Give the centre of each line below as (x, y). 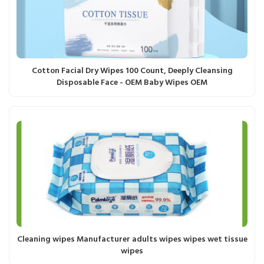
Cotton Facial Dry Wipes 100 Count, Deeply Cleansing (132, 71)
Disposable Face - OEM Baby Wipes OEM (132, 82)
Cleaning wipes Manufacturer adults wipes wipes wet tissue (132, 239)
